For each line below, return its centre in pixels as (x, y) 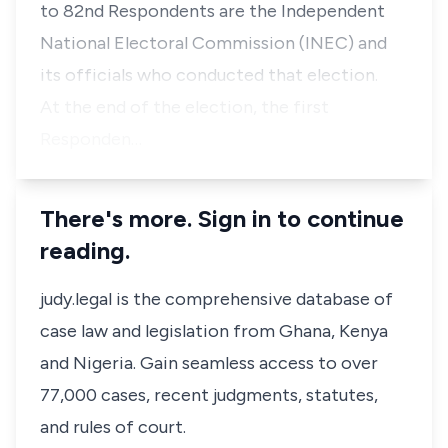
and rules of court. (113, 427)
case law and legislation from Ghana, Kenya (214, 331)
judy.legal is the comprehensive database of (216, 299)
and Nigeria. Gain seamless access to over (209, 363)
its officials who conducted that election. (209, 75)
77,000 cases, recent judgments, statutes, (209, 395)
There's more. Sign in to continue (222, 218)
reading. (85, 250)
